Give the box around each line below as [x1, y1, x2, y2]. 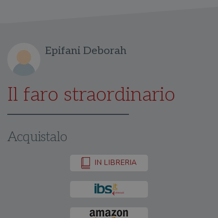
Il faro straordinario [7, 83, 175, 107]
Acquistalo [7, 129, 67, 145]
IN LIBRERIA [92, 158, 137, 167]
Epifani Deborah [45, 44, 127, 57]
